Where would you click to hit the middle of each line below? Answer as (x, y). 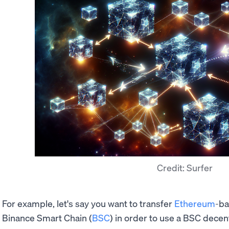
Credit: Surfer (185, 168)
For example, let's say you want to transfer (88, 203)
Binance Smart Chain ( (47, 218)
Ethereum (195, 203)
